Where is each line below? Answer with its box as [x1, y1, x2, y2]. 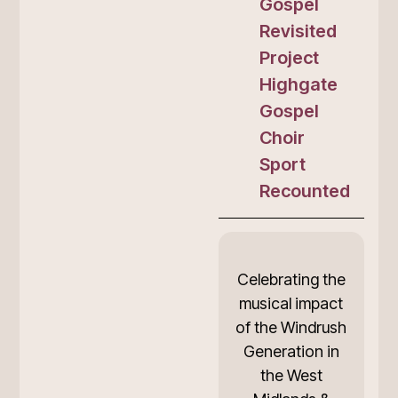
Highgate [259, 73, 338, 95]
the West [259, 365, 322, 385]
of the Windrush [235, 317, 347, 337]
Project [259, 46, 319, 68]
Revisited [259, 20, 337, 42]
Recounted [259, 179, 350, 202]
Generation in [243, 341, 339, 361]
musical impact [239, 293, 344, 313]
